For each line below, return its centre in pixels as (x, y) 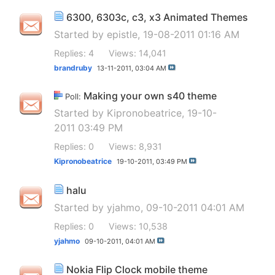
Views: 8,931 (135, 147)
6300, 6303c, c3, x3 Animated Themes (157, 17)
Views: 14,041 (137, 53)
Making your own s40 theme (150, 96)
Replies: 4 (74, 53)
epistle (122, 34)
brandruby (73, 68)
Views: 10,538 (138, 226)
